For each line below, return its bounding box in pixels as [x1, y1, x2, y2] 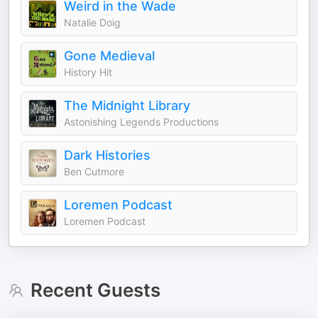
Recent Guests [30, 279, 160, 301]
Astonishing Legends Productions [64, 116, 219, 128]
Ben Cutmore [64, 165, 124, 177]
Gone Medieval [64, 48, 155, 63]
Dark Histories [64, 148, 150, 163]
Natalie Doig [64, 16, 121, 28]
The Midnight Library [64, 98, 190, 113]
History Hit [64, 66, 112, 78]
